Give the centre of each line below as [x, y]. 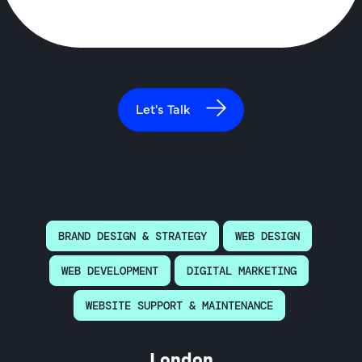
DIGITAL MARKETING [242, 270]
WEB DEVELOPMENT [110, 270]
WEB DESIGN [267, 236]
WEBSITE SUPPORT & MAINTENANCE [179, 305]
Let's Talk [163, 108]
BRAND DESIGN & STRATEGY [133, 236]
